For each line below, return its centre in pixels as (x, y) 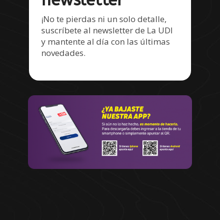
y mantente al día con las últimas (106, 42)
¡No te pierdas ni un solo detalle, (104, 19)
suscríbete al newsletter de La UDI (107, 30)
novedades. (64, 53)
